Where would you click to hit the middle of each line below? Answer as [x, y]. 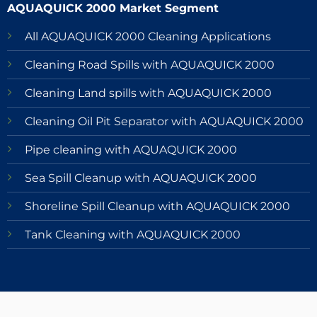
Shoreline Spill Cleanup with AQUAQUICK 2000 [157, 207]
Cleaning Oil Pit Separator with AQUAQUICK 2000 [164, 122]
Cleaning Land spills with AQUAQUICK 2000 [148, 93]
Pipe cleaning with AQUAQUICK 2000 [131, 150]
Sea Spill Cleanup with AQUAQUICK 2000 [140, 178]
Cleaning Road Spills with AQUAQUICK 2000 [149, 65]
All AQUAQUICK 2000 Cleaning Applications [148, 37]
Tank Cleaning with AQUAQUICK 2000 [132, 235]
